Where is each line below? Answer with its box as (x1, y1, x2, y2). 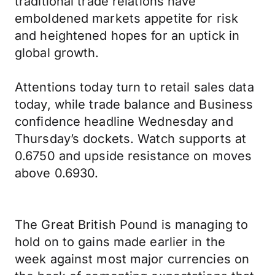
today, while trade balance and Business (15, 97, 254, 112)
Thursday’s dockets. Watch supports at (15, 131, 247, 146)
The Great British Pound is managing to (15, 217, 249, 232)
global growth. (15, 45, 99, 60)
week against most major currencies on (15, 252, 250, 266)
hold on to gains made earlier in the (15, 234, 226, 249)
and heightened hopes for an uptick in (15, 28, 240, 43)
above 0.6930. (15, 166, 99, 180)
